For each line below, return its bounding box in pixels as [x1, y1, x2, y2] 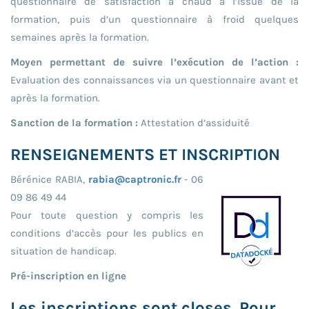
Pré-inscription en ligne [10, 269, 126, 282]
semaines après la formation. [10, 30, 149, 43]
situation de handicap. [10, 244, 117, 257]
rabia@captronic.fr [88, 172, 181, 186]
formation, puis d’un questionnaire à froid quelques [10, 12, 299, 26]
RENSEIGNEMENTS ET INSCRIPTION [10, 144, 280, 164]
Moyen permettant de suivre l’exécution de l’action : [10, 55, 299, 68]
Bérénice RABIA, [10, 172, 88, 186]
